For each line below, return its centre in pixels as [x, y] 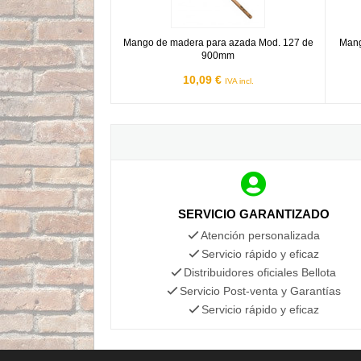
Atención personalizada [260, 235]
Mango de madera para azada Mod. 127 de [218, 42]
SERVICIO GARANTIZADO [253, 214]
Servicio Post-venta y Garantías [260, 290]
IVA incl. [239, 81]
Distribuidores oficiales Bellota [260, 272]
